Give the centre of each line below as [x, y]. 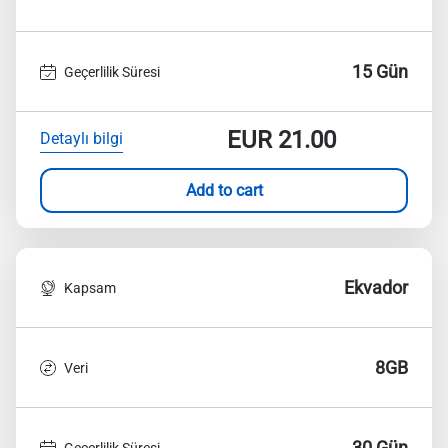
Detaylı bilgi [81, 138]
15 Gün [380, 71]
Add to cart [224, 190]
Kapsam [90, 287]
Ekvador [376, 287]
